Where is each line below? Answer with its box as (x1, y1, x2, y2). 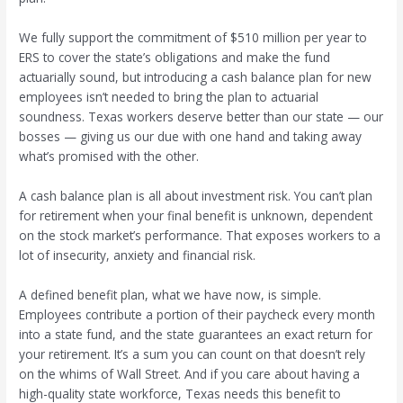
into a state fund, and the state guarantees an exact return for (19, 325, 373, 343)
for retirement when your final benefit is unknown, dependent (19, 206, 373, 224)
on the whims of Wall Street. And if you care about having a (19, 364, 361, 382)
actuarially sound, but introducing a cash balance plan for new (19, 67, 372, 85)
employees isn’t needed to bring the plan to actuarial (19, 87, 319, 105)
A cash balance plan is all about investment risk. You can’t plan (19, 186, 373, 204)
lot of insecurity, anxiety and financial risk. (19, 246, 256, 264)
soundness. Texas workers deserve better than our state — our (19, 107, 384, 125)
